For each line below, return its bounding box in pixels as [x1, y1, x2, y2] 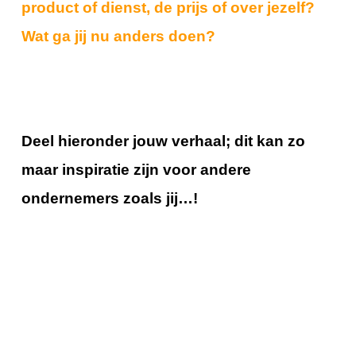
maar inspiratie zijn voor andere [21, 161, 251, 178]
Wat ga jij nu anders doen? [21, 27, 215, 44]
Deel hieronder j [21, 132, 137, 149]
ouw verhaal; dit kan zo [136, 132, 305, 149]
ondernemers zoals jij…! [21, 189, 202, 207]
